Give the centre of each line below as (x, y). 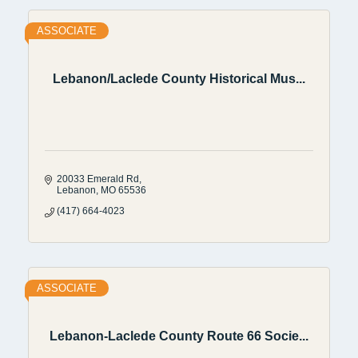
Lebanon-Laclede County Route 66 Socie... (179, 336)
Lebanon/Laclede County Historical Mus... (179, 79)
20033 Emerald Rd (98, 179)
